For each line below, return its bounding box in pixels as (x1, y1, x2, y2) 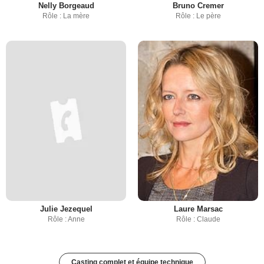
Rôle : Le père (175, 12, 221, 20)
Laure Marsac (173, 204, 223, 213)
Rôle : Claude (176, 215, 220, 223)
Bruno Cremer (172, 1, 224, 10)
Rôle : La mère (42, 12, 90, 20)
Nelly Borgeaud (38, 1, 94, 10)
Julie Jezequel (39, 204, 93, 213)
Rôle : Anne (47, 215, 85, 223)
